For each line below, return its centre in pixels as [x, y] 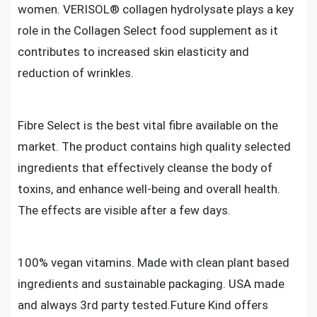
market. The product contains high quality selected [154, 146]
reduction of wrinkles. [76, 73]
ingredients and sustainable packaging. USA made [151, 284]
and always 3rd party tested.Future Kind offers [143, 305]
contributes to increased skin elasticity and [133, 52]
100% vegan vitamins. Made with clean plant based [154, 263]
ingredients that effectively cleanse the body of [145, 168]
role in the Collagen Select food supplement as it [148, 30]
